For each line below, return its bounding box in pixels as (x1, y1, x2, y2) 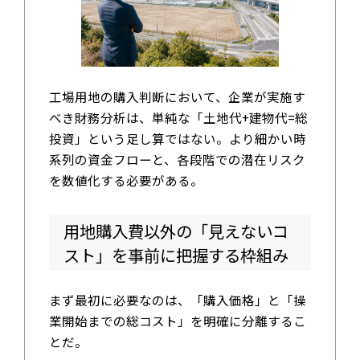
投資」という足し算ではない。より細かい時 (48, 129, 306, 148)
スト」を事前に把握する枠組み (63, 242, 288, 267)
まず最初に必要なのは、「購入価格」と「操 (48, 291, 306, 309)
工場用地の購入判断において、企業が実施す (48, 88, 305, 106)
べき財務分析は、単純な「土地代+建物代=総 (48, 108, 308, 127)
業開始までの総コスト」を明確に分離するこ (48, 312, 306, 330)
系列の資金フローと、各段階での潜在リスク (48, 150, 305, 169)
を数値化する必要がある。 (48, 171, 203, 190)
